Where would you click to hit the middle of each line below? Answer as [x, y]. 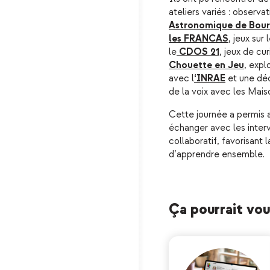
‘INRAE [210, 79]
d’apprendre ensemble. [217, 155]
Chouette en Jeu [206, 66]
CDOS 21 [198, 52]
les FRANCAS [199, 39]
